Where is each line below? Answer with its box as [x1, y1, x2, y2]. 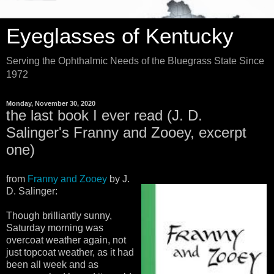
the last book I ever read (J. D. [6, 107, 202, 124]
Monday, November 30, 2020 [6, 100, 95, 107]
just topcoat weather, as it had [6, 246, 134, 257]
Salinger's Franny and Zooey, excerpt [6, 124, 246, 141]
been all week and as [6, 259, 98, 270]
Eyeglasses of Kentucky [6, 24, 234, 48]
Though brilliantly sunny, [6, 210, 112, 221]
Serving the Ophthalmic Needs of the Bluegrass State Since [6, 56, 264, 66]
